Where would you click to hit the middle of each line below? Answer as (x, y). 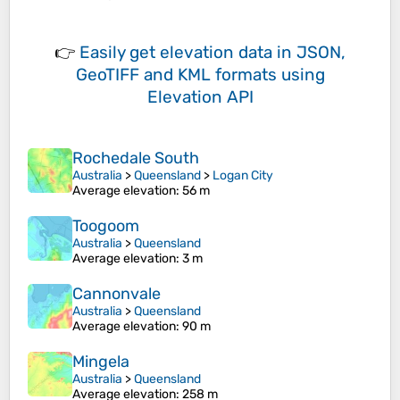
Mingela (101, 362)
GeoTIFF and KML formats (176, 75)
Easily (104, 53)
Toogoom (106, 226)
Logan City (243, 176)
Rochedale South (136, 158)
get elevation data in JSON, (237, 53)
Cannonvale (117, 294)
